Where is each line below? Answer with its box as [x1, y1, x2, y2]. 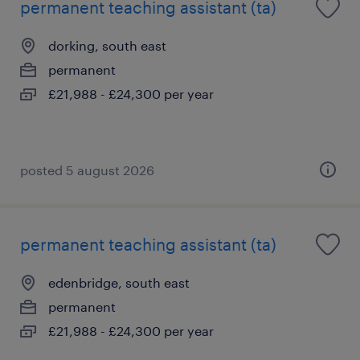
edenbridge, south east [48, 274, 190, 290]
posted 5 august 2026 [20, 162, 154, 178]
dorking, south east [48, 37, 166, 53]
